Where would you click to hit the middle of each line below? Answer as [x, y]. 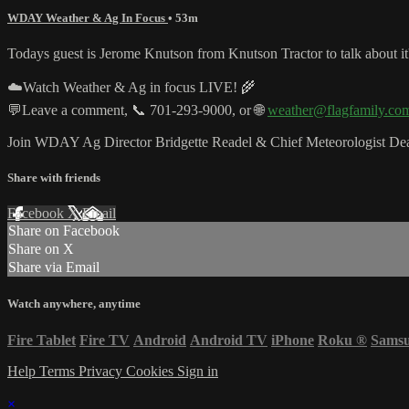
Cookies [152, 371]
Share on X [41, 249]
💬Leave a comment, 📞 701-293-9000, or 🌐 [137, 110]
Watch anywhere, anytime [74, 304]
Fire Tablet [42, 340]
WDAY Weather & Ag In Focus [88, 17]
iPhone [293, 340]
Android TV [229, 340]
